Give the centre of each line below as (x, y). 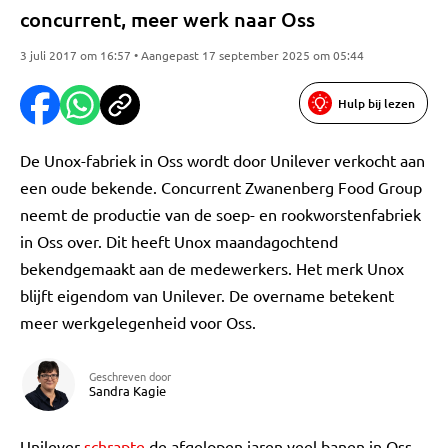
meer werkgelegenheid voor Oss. (138, 322)
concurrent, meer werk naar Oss (167, 19)
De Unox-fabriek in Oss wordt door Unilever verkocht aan (222, 160)
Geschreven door (130, 376)
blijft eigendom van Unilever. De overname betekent (207, 295)
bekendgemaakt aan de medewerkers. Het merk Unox (212, 268)
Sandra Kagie (127, 390)
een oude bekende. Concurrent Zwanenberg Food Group (221, 187)
